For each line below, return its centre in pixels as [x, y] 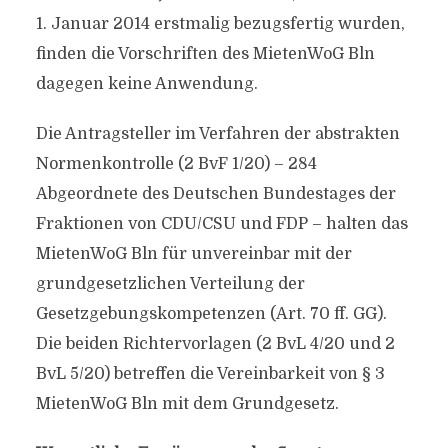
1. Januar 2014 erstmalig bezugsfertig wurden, [220, 24]
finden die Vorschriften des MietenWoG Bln [205, 54]
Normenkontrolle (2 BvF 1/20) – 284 [176, 164]
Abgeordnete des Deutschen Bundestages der [215, 194]
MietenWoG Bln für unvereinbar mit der [193, 254]
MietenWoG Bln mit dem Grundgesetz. [187, 404]
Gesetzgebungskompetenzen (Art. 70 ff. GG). [211, 314]
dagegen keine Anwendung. [146, 84]
